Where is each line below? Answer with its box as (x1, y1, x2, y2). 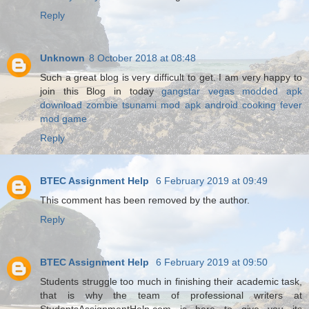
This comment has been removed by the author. (40, 194, 250, 206)
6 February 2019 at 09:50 (156, 256, 268, 268)
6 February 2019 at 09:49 (156, 175, 268, 186)
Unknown (40, 52, 85, 63)
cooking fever (241, 99, 303, 110)
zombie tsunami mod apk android (86, 99, 238, 110)
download (40, 99, 82, 110)
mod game (40, 112, 87, 124)
